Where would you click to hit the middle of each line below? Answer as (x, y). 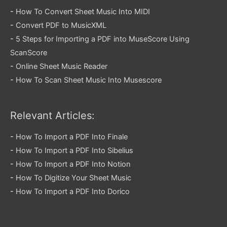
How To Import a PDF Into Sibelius (74, 151)
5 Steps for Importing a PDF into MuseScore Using (103, 39)
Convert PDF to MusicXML (61, 26)
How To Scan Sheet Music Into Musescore (89, 80)
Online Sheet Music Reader (62, 67)
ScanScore (29, 53)
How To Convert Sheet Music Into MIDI (83, 12)
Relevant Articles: (52, 116)
